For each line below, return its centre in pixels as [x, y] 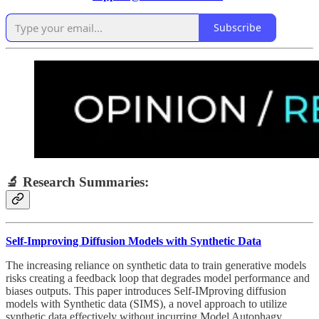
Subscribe [237, 28]
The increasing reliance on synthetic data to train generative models [156, 266]
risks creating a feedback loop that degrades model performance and [158, 278]
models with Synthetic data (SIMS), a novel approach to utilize [146, 304]
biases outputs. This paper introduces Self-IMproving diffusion [146, 291]
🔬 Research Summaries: [77, 182]
